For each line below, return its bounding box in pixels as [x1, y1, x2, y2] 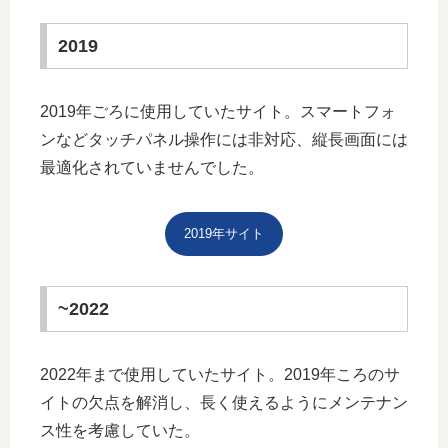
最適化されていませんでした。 [40, 158, 264, 176]
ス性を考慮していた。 [40, 421, 200, 439]
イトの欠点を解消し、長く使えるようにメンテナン [40, 393, 408, 411]
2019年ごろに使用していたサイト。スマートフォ [40, 102, 396, 120]
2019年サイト [184, 226, 264, 242]
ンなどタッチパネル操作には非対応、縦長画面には [40, 130, 408, 148]
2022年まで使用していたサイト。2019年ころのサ [40, 365, 400, 383]
